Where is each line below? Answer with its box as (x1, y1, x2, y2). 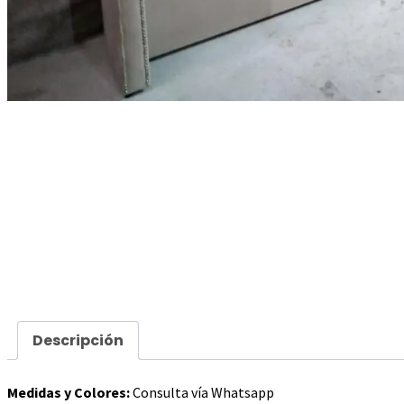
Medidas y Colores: (7, 382, 130, 401)
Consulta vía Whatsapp (130, 382, 274, 401)
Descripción (32, 329, 124, 351)
